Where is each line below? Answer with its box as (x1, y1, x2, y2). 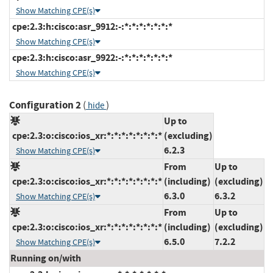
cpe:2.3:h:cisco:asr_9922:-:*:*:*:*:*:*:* (10, 51, 172, 64)
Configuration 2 (9, 97, 81, 112)
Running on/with (10, 251, 81, 264)
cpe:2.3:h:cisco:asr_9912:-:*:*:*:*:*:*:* (10, 19, 172, 33)
